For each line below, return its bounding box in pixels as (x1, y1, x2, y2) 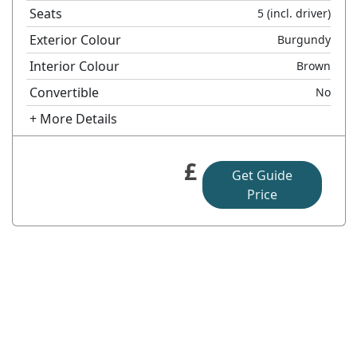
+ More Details (29, 109, 118, 127)
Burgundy (277, 31, 331, 47)
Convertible (29, 83, 100, 101)
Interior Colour (29, 57, 120, 75)
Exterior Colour (29, 30, 122, 49)
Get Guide (231, 166, 292, 184)
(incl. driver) (264, 5, 331, 21)
